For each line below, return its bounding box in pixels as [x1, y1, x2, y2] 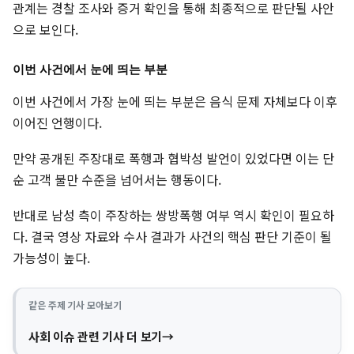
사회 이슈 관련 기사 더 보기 [28, 328, 163, 345]
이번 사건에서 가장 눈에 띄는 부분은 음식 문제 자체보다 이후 [13, 92, 337, 111]
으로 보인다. [13, 20, 78, 40]
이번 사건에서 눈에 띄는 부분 [13, 62, 168, 77]
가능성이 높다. [13, 248, 90, 268]
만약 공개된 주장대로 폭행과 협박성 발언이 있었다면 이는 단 [13, 149, 334, 168]
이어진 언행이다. [13, 113, 102, 133]
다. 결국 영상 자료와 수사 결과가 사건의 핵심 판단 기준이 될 [13, 227, 332, 247]
